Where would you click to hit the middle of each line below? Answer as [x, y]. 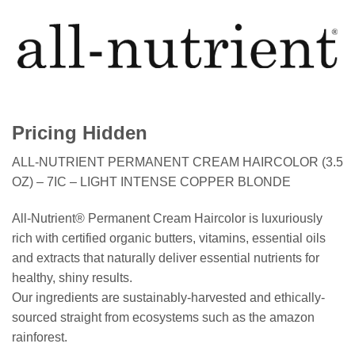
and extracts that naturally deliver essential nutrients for [166, 258]
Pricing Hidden [80, 133]
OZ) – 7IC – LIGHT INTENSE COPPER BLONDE [151, 182]
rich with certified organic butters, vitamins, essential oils [169, 238]
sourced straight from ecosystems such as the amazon [163, 317]
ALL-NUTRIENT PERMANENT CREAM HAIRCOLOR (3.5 [177, 162]
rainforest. [40, 337]
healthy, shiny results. [72, 277]
